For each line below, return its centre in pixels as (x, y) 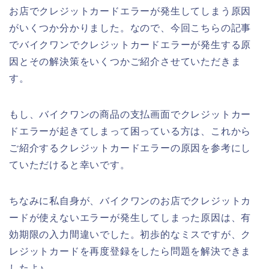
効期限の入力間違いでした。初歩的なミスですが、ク (130, 235)
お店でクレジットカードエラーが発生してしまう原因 (130, 11)
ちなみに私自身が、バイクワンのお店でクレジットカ (130, 201)
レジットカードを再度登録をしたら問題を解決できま (130, 252)
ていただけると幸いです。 (70, 165)
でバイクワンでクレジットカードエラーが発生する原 (130, 45)
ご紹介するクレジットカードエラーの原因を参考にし (130, 148)
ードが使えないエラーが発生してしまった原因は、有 (130, 218)
